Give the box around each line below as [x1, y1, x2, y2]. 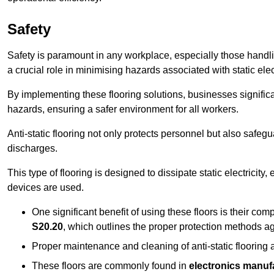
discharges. [7, 143, 57, 154]
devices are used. [7, 182, 84, 193]
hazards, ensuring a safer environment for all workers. [7, 104, 239, 115]
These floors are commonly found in [32, 261, 189, 272]
